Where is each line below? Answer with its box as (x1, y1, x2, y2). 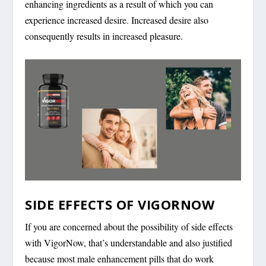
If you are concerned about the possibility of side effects (25, 220, 233, 233)
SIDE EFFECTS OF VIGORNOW (25, 195, 215, 213)
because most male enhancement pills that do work (25, 252, 214, 265)
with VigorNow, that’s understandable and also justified (25, 236, 233, 249)
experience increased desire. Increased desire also (25, 14, 209, 27)
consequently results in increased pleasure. (25, 30, 183, 43)
